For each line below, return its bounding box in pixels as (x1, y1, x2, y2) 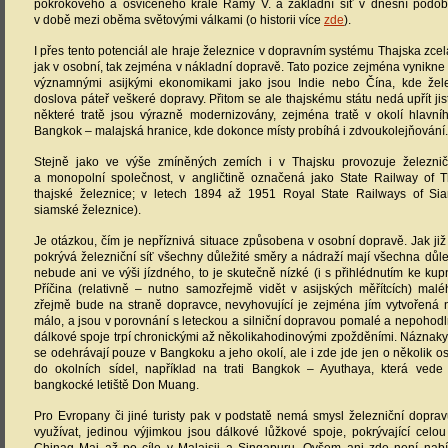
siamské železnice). (34, 203, 141, 217)
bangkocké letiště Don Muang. (34, 378, 199, 392)
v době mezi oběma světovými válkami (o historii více (34, 13, 324, 27)
